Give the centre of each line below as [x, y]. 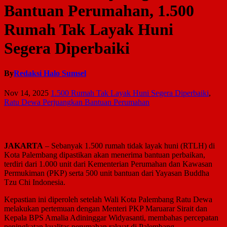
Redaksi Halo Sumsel [50, 73]
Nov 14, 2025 [26, 93]
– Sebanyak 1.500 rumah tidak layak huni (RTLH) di [129, 146]
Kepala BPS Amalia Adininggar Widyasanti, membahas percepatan [111, 218]
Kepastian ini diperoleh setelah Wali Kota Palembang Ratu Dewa [108, 200]
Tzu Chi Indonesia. [35, 182]
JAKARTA [24, 146]
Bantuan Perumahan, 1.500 [99, 11]
